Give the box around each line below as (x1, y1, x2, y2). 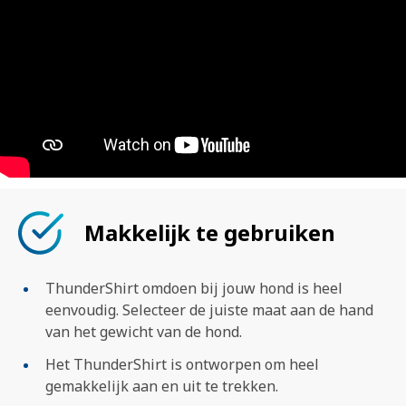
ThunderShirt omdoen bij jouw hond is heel (45, 277, 343, 298)
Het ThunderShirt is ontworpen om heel (45, 353, 319, 374)
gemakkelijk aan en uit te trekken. (45, 375, 278, 396)
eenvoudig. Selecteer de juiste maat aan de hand (45, 299, 373, 320)
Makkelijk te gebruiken (83, 217, 335, 248)
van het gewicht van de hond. (45, 321, 242, 342)
